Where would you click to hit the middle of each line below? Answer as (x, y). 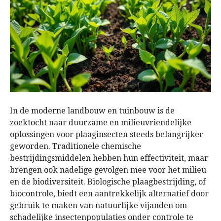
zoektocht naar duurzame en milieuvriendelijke (101, 122)
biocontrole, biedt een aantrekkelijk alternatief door (109, 193)
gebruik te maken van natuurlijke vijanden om (98, 205)
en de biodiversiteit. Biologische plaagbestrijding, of (108, 182)
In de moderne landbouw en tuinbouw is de (92, 110)
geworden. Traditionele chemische (75, 146)
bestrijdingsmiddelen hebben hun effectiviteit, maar (109, 158)
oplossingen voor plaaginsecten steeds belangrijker (107, 134)
